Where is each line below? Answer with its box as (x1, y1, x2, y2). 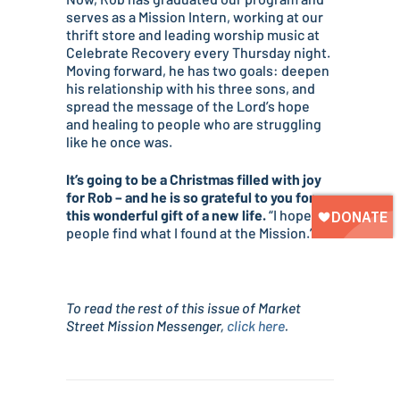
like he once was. (66, 132, 172, 150)
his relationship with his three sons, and (66, 79, 315, 96)
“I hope (266, 205, 312, 223)
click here (227, 316, 285, 334)
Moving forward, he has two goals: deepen (66, 61, 329, 79)
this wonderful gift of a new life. (66, 205, 266, 223)
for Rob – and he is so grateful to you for (66, 187, 314, 205)
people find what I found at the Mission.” (66, 223, 314, 241)
